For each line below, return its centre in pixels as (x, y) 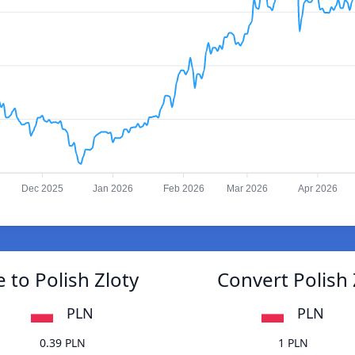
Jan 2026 (113, 189)
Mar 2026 (247, 189)
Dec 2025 (42, 189)
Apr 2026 (318, 189)
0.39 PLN (62, 343)
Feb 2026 (183, 189)
